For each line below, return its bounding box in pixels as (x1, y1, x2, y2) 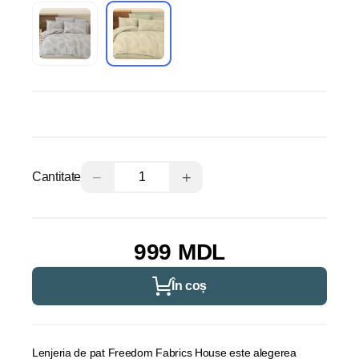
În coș (171, 279, 208, 292)
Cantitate (32, 170, 82, 184)
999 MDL (134, 239, 225, 264)
